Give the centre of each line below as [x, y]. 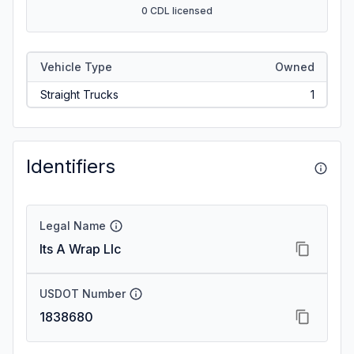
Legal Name [73, 226]
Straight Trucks [79, 94]
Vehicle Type [76, 66]
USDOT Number [83, 294]
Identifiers [71, 166]
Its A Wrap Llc [80, 249]
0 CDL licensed [177, 11]
